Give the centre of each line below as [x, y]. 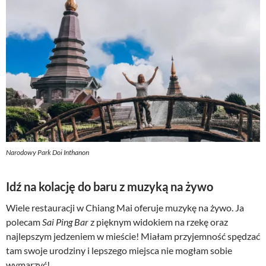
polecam [24, 222]
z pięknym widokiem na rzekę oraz [158, 222]
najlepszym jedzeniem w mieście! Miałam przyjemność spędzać [133, 236]
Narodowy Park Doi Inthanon [47, 153]
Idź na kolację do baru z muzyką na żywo [110, 187]
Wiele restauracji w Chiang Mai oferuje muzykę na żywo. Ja [125, 208]
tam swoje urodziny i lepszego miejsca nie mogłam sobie [119, 251]
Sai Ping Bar [65, 222]
